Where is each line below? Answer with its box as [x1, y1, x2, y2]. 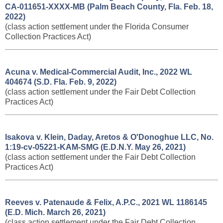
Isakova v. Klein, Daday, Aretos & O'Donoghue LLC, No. [5, 133, 214, 141]
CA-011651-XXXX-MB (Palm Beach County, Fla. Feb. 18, [5, 2, 213, 11]
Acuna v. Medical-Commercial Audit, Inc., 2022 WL [5, 68, 192, 76]
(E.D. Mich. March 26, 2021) [5, 208, 106, 217]
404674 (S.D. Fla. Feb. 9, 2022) [5, 78, 116, 86]
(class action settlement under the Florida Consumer [5, 22, 189, 31]
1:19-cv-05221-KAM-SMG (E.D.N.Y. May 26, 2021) [5, 143, 186, 151]
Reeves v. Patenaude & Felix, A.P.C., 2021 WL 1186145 [5, 198, 207, 207]
